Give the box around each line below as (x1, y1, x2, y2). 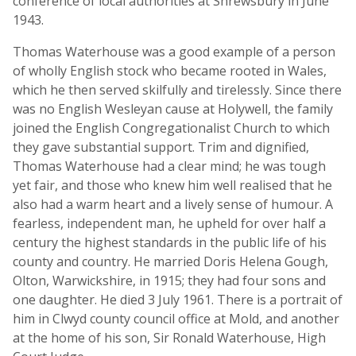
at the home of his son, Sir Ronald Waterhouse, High (13, 329, 326, 346)
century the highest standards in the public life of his (13, 234, 327, 251)
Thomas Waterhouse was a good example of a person (13, 43, 335, 60)
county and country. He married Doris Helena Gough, (13, 253, 328, 270)
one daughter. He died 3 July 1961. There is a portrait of (13, 291, 342, 308)
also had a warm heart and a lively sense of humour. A (13, 195, 333, 213)
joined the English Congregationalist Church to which (13, 119, 330, 137)
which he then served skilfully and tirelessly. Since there (13, 81, 342, 99)
